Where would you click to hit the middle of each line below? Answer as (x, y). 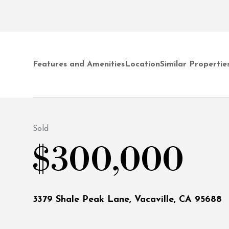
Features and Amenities (79, 64)
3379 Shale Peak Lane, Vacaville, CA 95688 (127, 200)
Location (142, 64)
